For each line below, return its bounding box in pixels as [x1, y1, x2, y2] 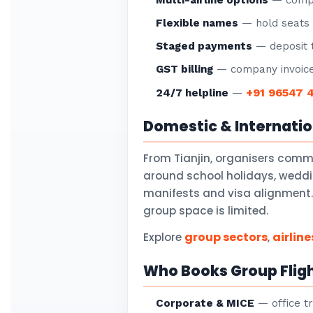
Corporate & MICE [156, 297, 255, 310]
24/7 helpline [156, 87, 229, 99]
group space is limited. [143, 203, 268, 218]
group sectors [184, 229, 268, 245]
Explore [143, 230, 184, 245]
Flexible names [156, 17, 239, 29]
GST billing [156, 63, 214, 75]
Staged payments [156, 40, 253, 52]
